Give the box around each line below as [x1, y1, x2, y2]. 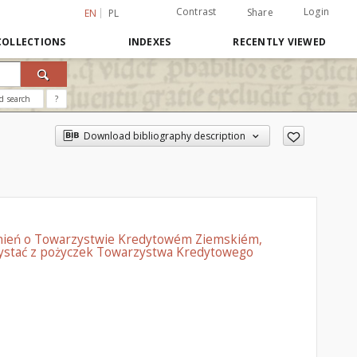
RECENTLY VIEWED [233, 35, 326, 49]
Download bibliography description [83, 129, 245, 143]
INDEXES [127, 35, 171, 49]
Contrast [175, 5, 217, 18]
